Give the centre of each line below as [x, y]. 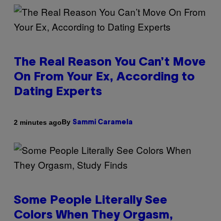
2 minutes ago [38, 122]
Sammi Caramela [103, 123]
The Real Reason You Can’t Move [110, 63]
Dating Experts [58, 92]
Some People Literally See [91, 201]
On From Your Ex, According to [104, 78]
